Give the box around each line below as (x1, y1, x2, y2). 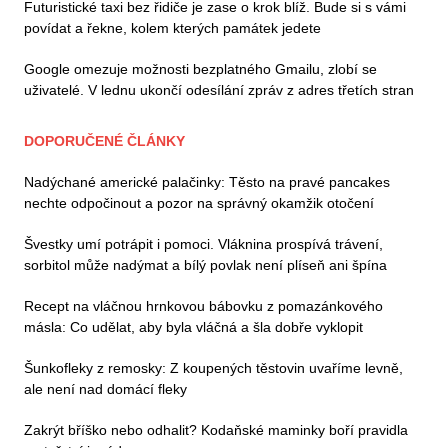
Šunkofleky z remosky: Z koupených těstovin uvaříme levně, (24, 359, 403, 376)
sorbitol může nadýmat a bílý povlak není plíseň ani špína (24, 256, 387, 273)
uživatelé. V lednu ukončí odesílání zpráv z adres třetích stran (24, 81, 414, 98)
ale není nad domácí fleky (24, 380, 187, 397)
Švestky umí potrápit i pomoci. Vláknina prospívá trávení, (24, 235, 383, 252)
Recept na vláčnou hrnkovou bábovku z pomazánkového (24, 297, 383, 314)
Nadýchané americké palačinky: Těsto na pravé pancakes (24, 173, 390, 190)
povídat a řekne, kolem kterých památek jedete (24, 19, 321, 36)
